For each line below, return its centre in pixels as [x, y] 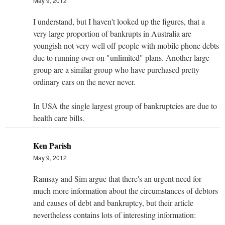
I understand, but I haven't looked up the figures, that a [119, 21]
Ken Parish [52, 145]
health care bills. [59, 118]
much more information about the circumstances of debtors [126, 190]
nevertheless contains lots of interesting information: [115, 214]
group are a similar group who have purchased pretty [116, 69]
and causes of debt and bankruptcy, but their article [113, 202]
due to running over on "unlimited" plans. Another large [121, 57]
